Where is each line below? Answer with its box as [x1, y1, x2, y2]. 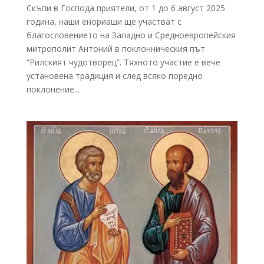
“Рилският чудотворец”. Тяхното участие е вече [26, 56, 220, 68]
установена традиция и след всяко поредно [26, 70, 203, 81]
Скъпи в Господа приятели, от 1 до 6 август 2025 [26, 2, 225, 14]
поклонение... [26, 83, 80, 95]
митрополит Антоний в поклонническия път [26, 42, 205, 54]
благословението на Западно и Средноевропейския [26, 29, 236, 41]
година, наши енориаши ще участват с [26, 15, 181, 27]
